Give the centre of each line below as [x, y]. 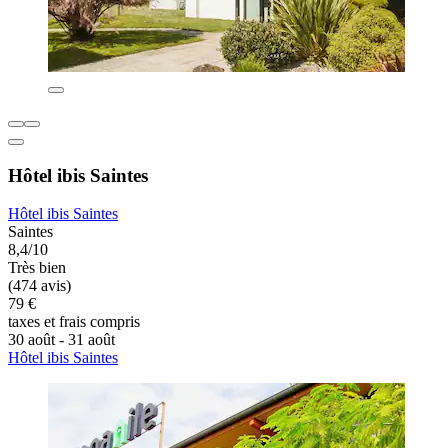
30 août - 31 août [61, 340]
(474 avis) [39, 286]
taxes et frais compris [74, 322]
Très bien [37, 268]
